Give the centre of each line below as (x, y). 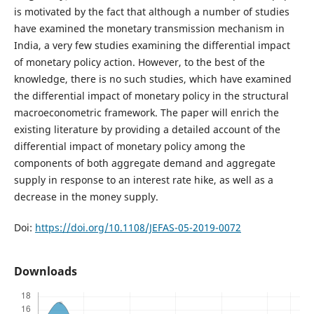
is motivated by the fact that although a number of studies (151, 12)
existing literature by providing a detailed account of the (147, 130)
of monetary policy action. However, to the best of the (139, 62)
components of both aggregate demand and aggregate (144, 163)
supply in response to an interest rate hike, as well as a (143, 180)
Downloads (45, 272)
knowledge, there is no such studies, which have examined (152, 79)
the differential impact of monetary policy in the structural (151, 96)
